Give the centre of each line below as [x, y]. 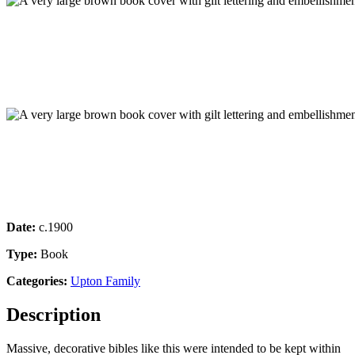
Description [53, 314]
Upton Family [105, 281]
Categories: [37, 281]
